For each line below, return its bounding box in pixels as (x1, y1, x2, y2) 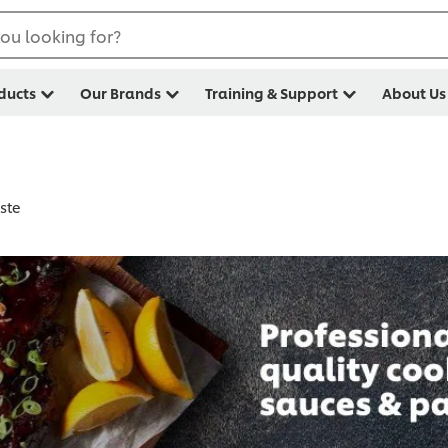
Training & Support (205, 83, 338, 102)
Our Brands (80, 83, 161, 102)
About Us (382, 83, 446, 102)
